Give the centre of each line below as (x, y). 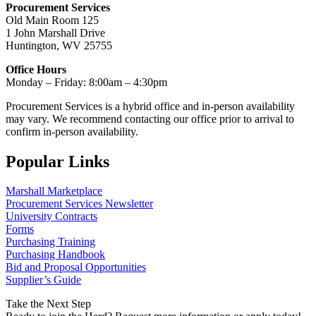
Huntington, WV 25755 (59, 45)
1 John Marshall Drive (55, 32)
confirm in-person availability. (72, 131)
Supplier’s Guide (43, 280)
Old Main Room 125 (52, 20)
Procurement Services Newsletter (79, 204)
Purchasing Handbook (55, 255)
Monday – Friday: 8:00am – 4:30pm (86, 82)
